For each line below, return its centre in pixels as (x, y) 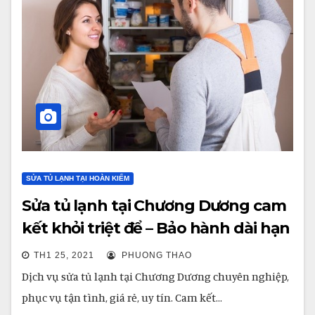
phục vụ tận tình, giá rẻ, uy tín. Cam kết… (122, 297)
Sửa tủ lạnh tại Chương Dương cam (154, 206)
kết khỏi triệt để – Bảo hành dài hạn (156, 228)
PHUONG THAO (155, 255)
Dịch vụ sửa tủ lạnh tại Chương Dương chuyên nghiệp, (155, 276)
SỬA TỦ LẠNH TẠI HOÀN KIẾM (78, 178)
